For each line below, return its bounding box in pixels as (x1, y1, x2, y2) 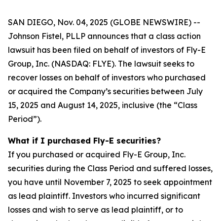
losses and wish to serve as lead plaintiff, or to (8, 205, 183, 215)
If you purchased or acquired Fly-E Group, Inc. (8, 149, 185, 159)
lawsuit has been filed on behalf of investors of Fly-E (8, 45, 206, 55)
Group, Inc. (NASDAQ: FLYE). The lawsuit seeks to (8, 59, 194, 69)
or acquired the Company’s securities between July (8, 86, 203, 96)
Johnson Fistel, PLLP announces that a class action (8, 31, 201, 41)
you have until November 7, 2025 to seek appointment (8, 177, 212, 187)
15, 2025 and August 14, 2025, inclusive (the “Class (8, 100, 197, 110)
